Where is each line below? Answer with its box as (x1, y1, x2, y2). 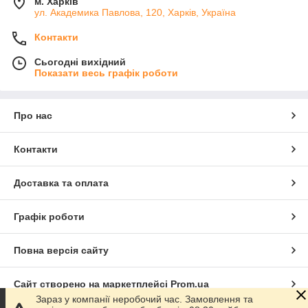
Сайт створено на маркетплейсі (14, 278, 170, 289)
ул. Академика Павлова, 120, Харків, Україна (34, 6, 236, 18)
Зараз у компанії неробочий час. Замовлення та (36, 294, 253, 305)
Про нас (14, 109, 52, 121)
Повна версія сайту (14, 244, 109, 256)
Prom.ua (170, 278, 209, 289)
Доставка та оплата (14, 177, 109, 188)
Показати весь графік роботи (34, 67, 178, 78)
